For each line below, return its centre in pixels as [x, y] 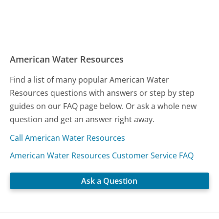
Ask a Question [109, 181]
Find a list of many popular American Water [90, 79]
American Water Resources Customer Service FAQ [102, 155]
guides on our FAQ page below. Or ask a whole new [103, 106]
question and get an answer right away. [82, 119]
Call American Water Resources [68, 138]
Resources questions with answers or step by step [102, 93]
